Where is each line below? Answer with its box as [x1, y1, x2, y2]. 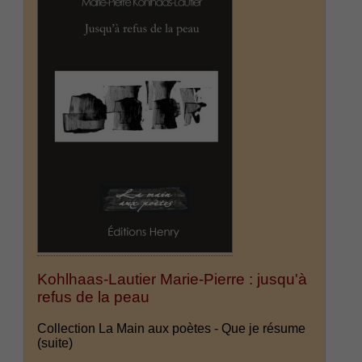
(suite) [37, 336, 74, 351]
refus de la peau [37, 288, 150, 306]
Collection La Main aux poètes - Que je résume [37, 322, 306, 336]
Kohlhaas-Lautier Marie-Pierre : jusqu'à [37, 271, 308, 288]
